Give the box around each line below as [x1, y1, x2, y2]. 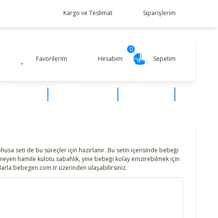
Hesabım [98, 54, 123, 63]
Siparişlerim [143, 8, 176, 17]
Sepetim [153, 54, 176, 63]
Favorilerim [36, 54, 67, 63]
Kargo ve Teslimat [63, 8, 112, 17]
